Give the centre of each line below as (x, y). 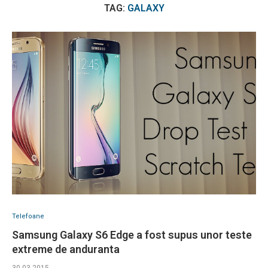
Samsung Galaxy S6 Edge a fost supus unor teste (132, 235)
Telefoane (28, 217)
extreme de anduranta (66, 249)
